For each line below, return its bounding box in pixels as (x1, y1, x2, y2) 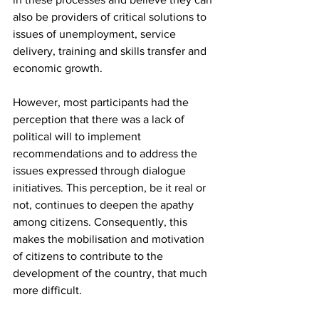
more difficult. (13, 284, 82, 297)
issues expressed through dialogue (13, 164, 189, 177)
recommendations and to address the (13, 147, 200, 160)
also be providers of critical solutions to (13, 11, 209, 23)
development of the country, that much (13, 267, 210, 280)
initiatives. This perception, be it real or (13, 182, 209, 194)
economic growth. (13, 62, 103, 75)
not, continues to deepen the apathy (13, 199, 197, 211)
